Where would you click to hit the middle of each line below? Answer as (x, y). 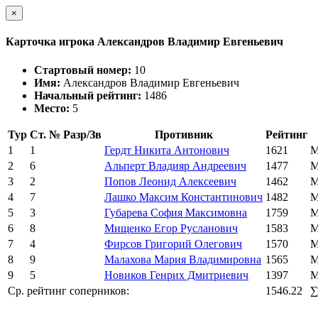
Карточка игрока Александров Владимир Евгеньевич (144, 42)
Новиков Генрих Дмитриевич (176, 275)
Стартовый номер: (84, 70)
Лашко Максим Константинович (183, 197)
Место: (53, 108)
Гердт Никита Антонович (167, 150)
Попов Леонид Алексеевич (170, 181)
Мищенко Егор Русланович (171, 228)
